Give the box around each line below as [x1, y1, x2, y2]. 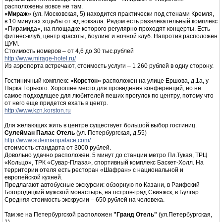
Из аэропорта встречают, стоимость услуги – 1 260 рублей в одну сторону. [4, 62, 214, 70]
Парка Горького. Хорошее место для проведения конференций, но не [4, 85, 201, 92]
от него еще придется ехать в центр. [4, 100, 108, 107]
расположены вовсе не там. [4, 3, 83, 10]
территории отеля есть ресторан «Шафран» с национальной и [4, 166, 183, 174]
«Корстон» [70, 77, 101, 85]
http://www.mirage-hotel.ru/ [4, 55, 76, 62]
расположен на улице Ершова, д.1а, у [101, 77, 209, 85]
